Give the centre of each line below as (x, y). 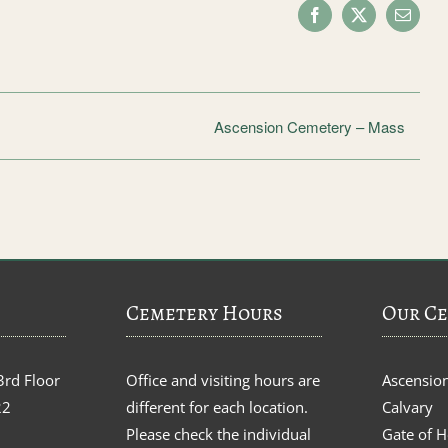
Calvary (408, 406)
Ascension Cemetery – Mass (310, 126)
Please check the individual (218, 433)
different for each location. (216, 406)
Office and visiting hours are (222, 379)
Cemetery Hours (204, 312)
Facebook (344, 21)
